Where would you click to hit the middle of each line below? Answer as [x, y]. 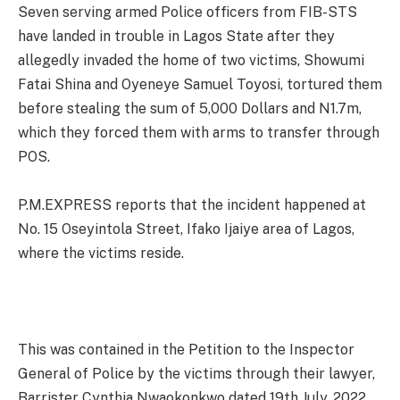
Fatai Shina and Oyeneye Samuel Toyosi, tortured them [200, 84]
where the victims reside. [101, 253]
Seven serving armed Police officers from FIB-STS [187, 12]
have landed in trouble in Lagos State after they [176, 36]
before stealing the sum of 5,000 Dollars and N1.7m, [190, 108]
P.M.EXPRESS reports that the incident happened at [192, 204]
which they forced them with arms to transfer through [199, 132]
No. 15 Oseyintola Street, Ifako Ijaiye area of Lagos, [186, 229]
